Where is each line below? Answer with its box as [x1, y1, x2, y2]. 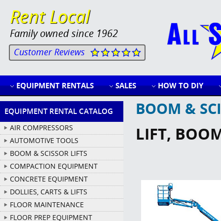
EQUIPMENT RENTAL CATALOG [4, 106, 113, 116]
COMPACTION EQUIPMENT [10, 161, 98, 171]
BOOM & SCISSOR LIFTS [10, 148, 87, 158]
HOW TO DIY [157, 80, 203, 90]
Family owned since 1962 [9, 27, 118, 40]
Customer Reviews [13, 46, 85, 58]
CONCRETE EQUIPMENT [10, 174, 88, 184]
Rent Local [9, 4, 90, 29]
